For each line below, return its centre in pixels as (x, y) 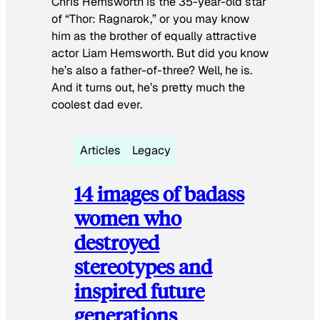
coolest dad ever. (97, 104)
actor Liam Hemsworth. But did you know (160, 53)
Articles (100, 150)
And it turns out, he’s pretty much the (148, 87)
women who (128, 218)
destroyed (117, 242)
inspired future (139, 291)
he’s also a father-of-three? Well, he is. (152, 70)
